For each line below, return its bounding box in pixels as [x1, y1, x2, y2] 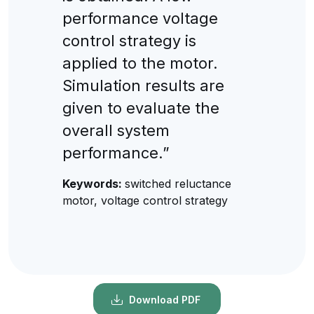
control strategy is [62, 31, 196, 50]
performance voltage [62, 8, 218, 27]
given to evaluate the [62, 98, 219, 117]
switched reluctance [124, 176, 231, 191]
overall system [62, 121, 170, 139]
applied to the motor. [62, 53, 218, 72]
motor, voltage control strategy [62, 193, 228, 207]
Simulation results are [62, 76, 224, 95]
